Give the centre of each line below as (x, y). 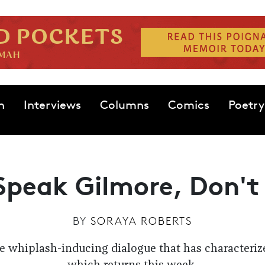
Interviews (52, 105)
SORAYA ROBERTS (141, 221)
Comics (188, 105)
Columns (124, 105)
